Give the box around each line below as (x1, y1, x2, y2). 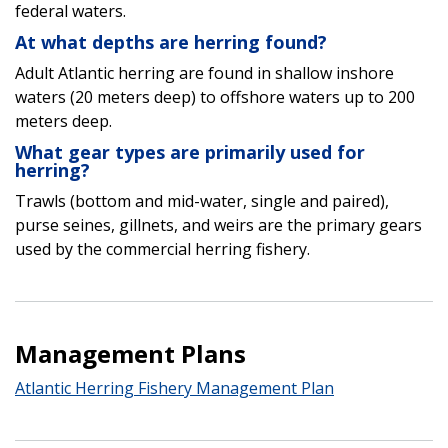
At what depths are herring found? (15, 29, 327, 54)
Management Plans (15, 336, 246, 370)
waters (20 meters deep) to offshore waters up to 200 (15, 85, 415, 108)
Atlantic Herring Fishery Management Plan (15, 376, 334, 399)
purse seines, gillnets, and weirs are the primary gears (15, 213, 422, 236)
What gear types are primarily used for (15, 139, 365, 164)
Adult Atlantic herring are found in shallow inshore (15, 61, 394, 84)
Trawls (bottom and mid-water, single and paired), (15, 189, 389, 212)
